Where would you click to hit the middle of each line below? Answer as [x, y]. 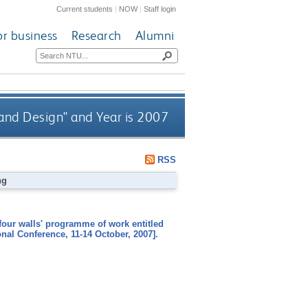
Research [96, 36]
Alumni [155, 36]
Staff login [160, 9]
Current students [85, 9]
